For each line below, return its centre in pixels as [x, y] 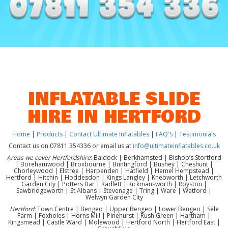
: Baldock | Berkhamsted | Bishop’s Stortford [156, 158]
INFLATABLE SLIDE [114, 99]
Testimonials [197, 134]
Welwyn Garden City [114, 197]
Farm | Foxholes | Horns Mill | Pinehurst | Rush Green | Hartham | [114, 216]
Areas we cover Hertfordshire [49, 158]
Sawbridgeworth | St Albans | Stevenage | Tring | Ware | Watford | [114, 191]
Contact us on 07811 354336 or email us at [70, 146]
